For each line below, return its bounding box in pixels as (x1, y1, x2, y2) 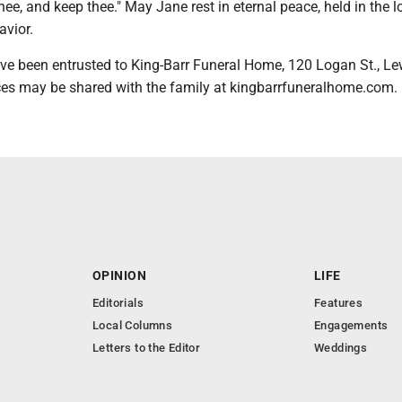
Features (314, 296, 363, 310)
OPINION (92, 268, 146, 283)
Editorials (92, 296, 144, 310)
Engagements (314, 319, 389, 332)
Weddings (314, 341, 368, 354)
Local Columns (92, 319, 173, 332)
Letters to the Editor (92, 341, 201, 354)
